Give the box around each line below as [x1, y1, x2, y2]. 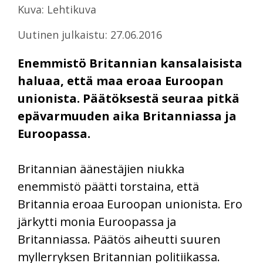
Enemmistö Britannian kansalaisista [18, 55, 242, 71]
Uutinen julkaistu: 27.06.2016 [18, 27, 162, 42]
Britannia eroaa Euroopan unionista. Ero [18, 195, 242, 212]
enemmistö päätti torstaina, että [18, 178, 199, 194]
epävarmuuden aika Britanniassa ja [18, 107, 237, 124]
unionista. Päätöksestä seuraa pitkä [18, 90, 240, 106]
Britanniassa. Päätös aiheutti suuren [18, 231, 221, 247]
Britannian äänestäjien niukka [18, 160, 184, 177]
